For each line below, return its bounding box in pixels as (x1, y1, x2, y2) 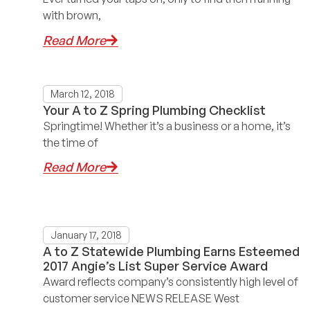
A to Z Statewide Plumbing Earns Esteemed (43, 244, 300, 259)
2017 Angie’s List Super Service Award (43, 258, 268, 274)
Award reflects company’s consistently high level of (43, 275, 298, 289)
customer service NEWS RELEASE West (43, 291, 239, 306)
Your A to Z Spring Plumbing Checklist (43, 102, 266, 118)
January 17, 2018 (51, 229, 122, 241)
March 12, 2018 (51, 87, 115, 100)
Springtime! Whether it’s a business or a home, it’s (43, 118, 291, 133)
